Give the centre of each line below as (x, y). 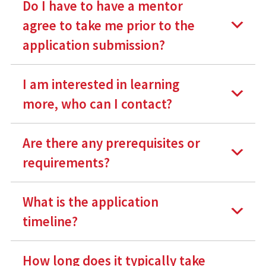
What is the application (90, 201)
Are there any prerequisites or (111, 142)
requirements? (66, 162)
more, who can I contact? (97, 103)
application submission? (94, 45)
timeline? (50, 221)
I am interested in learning (101, 84)
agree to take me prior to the (108, 25)
